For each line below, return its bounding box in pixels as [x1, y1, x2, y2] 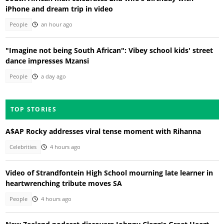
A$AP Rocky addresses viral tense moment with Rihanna [5, 126, 201, 136]
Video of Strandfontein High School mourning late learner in [5, 167, 213, 177]
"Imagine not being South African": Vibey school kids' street [5, 45, 213, 55]
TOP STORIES [10, 105, 56, 114]
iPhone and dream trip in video [5, 3, 113, 13]
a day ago [40, 72, 66, 80]
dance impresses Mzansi [5, 55, 89, 65]
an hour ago [40, 21, 72, 28]
